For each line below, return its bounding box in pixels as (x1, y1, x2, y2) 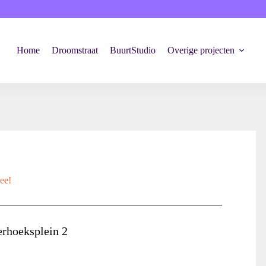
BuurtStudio (110, 45, 156, 55)
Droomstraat (52, 45, 99, 55)
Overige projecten (167, 45, 235, 55)
